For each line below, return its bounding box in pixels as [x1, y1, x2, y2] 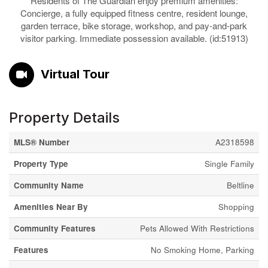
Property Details [9, 109, 120, 126]
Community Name [14, 179, 84, 191]
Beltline [227, 179, 254, 191]
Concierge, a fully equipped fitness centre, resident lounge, [20, 7, 248, 19]
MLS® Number [14, 136, 69, 148]
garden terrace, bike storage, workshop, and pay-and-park [21, 19, 247, 32]
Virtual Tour [41, 67, 109, 81]
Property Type [14, 158, 68, 169]
